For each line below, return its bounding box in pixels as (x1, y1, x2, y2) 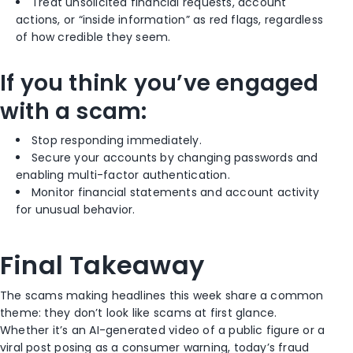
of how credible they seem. (16, 28, 171, 45)
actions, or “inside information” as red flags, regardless (16, 11, 323, 28)
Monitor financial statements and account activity (32, 184, 320, 200)
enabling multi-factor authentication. (16, 166, 230, 183)
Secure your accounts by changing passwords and (32, 149, 318, 165)
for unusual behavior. (16, 201, 136, 217)
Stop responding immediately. (32, 132, 202, 148)
